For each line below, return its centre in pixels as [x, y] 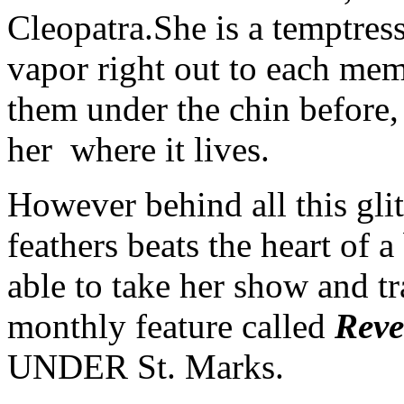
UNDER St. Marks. [146, 366]
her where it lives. [138, 149]
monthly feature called [171, 326]
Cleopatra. [80, 27]
